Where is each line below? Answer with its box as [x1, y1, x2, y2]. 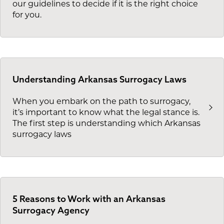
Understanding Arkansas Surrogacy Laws [12, 73, 186, 85]
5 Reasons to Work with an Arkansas [12, 193, 165, 205]
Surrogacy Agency [12, 204, 89, 216]
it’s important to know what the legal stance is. [12, 109, 199, 117]
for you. [12, 11, 41, 19]
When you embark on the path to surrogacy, [12, 98, 190, 106]
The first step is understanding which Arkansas [12, 120, 200, 128]
